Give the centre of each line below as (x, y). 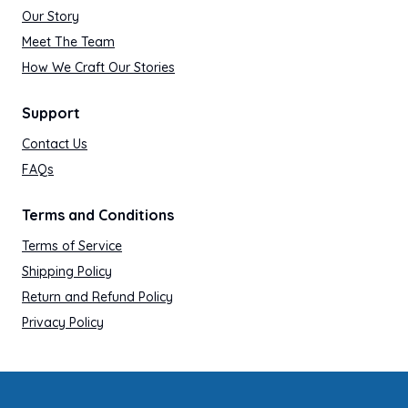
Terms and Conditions (98, 215)
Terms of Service (72, 246)
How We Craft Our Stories (98, 67)
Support (51, 113)
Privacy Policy (63, 322)
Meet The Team (68, 42)
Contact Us (55, 144)
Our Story (51, 16)
